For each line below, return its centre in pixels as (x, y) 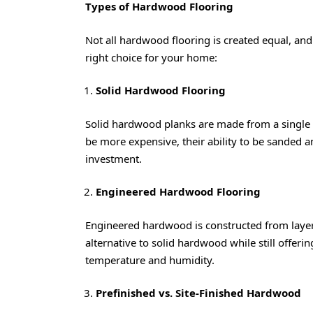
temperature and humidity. (150, 260)
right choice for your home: (151, 57)
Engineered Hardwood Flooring (178, 192)
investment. (114, 158)
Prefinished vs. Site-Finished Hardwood (198, 293)
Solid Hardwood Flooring (161, 90)
